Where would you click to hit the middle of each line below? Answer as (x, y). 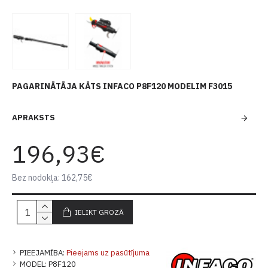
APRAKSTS (33, 118)
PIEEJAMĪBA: (42, 253)
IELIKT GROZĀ (99, 212)
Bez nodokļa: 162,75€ (52, 178)
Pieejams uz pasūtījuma (108, 253)
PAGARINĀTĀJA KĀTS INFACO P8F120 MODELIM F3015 (122, 86)
